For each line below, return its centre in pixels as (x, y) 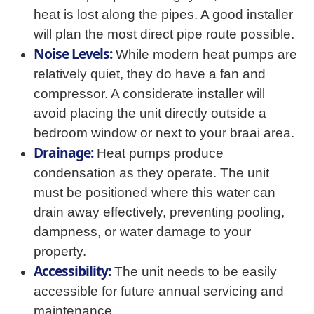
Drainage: (63, 152)
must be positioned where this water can (155, 192)
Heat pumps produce (158, 153)
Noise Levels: (73, 54)
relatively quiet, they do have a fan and (150, 74)
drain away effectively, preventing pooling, (159, 212)
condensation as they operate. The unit (151, 173)
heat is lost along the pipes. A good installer (163, 14)
